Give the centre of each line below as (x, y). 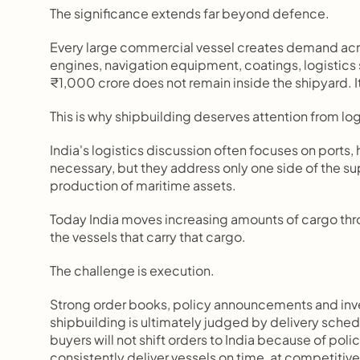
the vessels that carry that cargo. (148, 237)
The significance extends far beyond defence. (190, 13)
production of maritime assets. (143, 185)
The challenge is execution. (132, 270)
